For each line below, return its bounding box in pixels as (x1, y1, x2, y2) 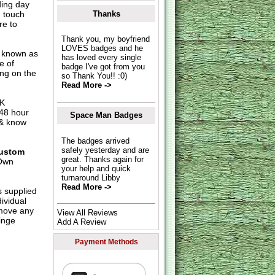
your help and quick (61, 163, 131, 173)
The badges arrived (61, 136, 130, 145)
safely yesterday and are (61, 145, 149, 155)
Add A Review (57, 217, 107, 227)
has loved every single (61, 53, 141, 63)
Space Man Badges (70, 110, 143, 120)
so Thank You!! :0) (61, 71, 127, 81)
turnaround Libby (61, 172, 120, 182)
